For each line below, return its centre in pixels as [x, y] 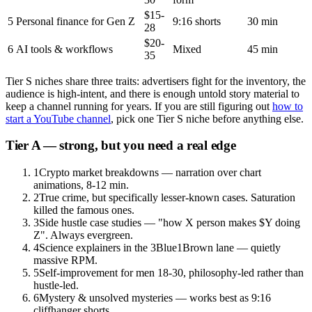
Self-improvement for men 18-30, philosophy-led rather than [171, 273]
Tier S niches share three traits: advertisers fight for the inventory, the [156, 81]
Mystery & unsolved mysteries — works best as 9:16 [155, 298]
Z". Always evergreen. [83, 235]
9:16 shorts [197, 21]
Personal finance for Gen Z [76, 21]
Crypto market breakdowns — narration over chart [150, 173]
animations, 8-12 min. [81, 185]
